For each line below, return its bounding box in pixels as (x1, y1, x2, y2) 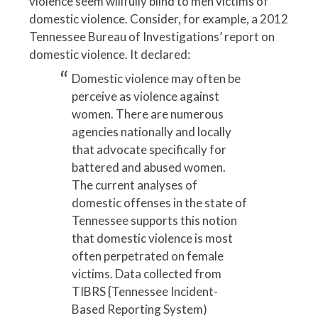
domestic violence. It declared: (29, 47, 190, 62)
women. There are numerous (71, 106, 224, 121)
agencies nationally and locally (71, 124, 231, 139)
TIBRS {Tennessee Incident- (71, 283, 218, 299)
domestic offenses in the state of (71, 194, 247, 210)
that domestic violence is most (71, 230, 233, 246)
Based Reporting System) (71, 301, 207, 317)
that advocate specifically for (71, 141, 226, 157)
